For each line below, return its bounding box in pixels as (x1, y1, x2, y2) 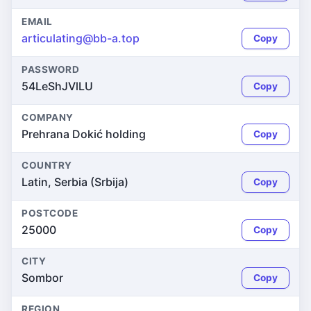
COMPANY (22, 112, 74, 123)
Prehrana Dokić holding (22, 127, 146, 141)
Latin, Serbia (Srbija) (22, 175, 128, 189)
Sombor (22, 271, 63, 285)
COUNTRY (22, 160, 72, 171)
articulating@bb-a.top (22, 31, 140, 45)
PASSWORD (22, 64, 80, 75)
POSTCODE (22, 208, 78, 219)
